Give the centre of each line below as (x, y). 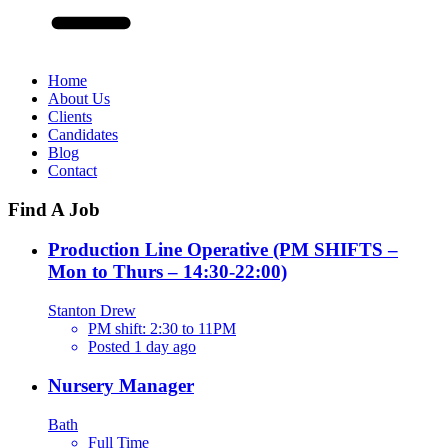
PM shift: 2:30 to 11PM (162, 329)
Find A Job (54, 209)
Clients (70, 116)
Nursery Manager (121, 385)
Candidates (83, 134)
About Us (79, 98)
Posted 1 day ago (142, 347)
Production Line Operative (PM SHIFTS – (223, 250)
